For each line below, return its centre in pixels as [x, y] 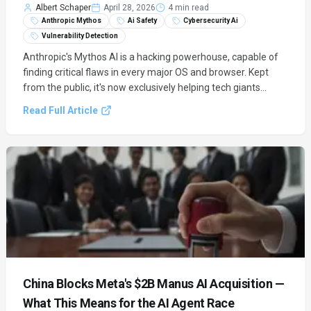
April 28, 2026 [129, 8]
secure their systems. [70, 103]
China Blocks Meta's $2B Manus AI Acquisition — [154, 284]
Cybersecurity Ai [211, 20]
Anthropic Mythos [72, 20]
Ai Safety [142, 20]
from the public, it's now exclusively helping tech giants [142, 87]
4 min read [188, 8]
